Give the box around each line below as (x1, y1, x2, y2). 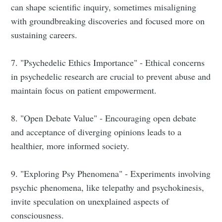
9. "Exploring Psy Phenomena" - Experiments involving (11, 167, 211, 180)
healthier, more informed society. (11, 140, 130, 152)
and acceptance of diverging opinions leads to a (11, 126, 182, 138)
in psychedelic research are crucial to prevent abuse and (11, 70, 211, 83)
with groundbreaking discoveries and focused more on (11, 15, 205, 27)
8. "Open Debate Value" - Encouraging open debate (11, 112, 197, 124)
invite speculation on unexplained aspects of (11, 195, 169, 208)
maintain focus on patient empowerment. (11, 84, 157, 97)
